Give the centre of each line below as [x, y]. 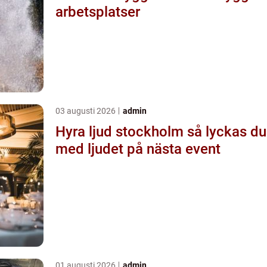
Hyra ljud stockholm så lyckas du [121, 131]
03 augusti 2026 [86, 111]
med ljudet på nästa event [138, 149]
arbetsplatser [98, 12]
